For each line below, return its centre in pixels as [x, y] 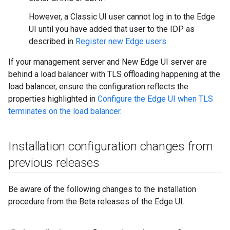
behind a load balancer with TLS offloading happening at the [114, 74]
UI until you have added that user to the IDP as [112, 29]
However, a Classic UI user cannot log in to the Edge [122, 17]
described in [52, 41]
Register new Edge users [121, 41]
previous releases [54, 163]
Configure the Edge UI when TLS [155, 99]
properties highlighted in [53, 99]
